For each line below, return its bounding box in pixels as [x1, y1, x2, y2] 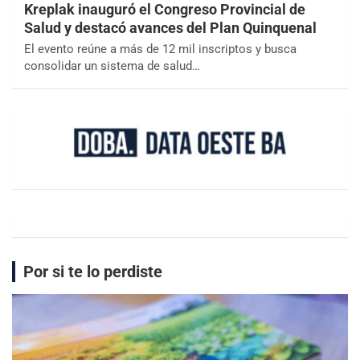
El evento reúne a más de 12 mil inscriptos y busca [24, 41, 297, 56]
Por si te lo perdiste [23, 261, 162, 281]
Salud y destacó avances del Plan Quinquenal [24, 18, 317, 36]
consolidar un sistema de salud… [24, 58, 200, 73]
